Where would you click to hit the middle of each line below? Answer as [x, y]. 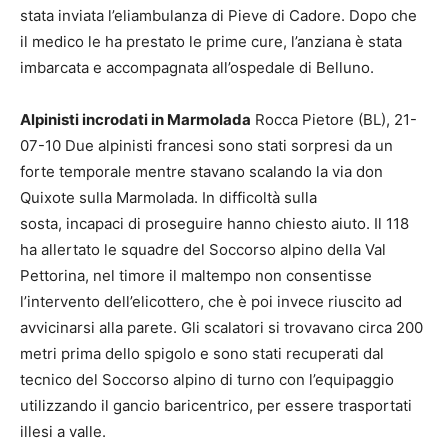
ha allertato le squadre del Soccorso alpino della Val [203, 250]
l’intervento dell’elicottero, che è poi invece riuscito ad [211, 302]
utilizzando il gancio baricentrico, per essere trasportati [216, 406]
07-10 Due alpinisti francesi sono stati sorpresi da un [206, 146]
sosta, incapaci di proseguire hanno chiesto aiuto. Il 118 [214, 224]
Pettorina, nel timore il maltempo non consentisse [196, 276]
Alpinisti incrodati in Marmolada [135, 120]
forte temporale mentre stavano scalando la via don [201, 172]
